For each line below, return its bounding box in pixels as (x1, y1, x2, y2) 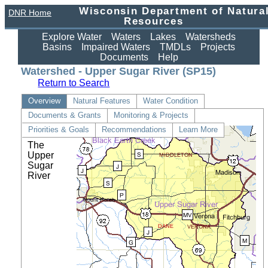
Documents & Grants (28, 111, 102, 120)
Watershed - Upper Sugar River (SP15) (21, 65, 217, 77)
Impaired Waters (81, 42, 150, 52)
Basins (42, 42, 72, 52)
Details (24, 118, 60, 131)
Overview (28, 96, 61, 105)
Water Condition (143, 96, 199, 105)
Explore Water (42, 32, 102, 42)
